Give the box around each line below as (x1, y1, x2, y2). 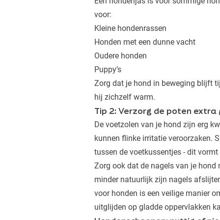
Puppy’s (94, 65, 121, 75)
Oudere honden (94, 51, 147, 61)
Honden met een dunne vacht (94, 37, 195, 47)
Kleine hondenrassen (94, 24, 166, 33)
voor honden (94, 189, 137, 198)
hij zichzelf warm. (94, 92, 155, 102)
